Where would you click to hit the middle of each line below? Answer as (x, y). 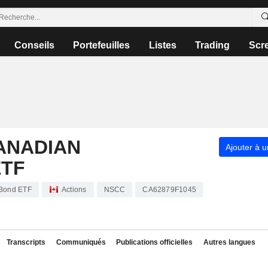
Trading (213, 45)
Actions (74, 190)
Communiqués (81, 242)
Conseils (35, 45)
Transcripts (26, 242)
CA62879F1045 (169, 190)
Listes (162, 45)
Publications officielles (154, 242)
